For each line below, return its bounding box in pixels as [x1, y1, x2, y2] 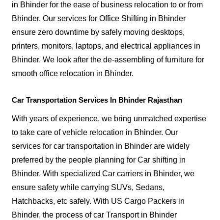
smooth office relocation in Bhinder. [12, 69, 134, 78]
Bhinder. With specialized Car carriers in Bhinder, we [12, 169, 194, 178]
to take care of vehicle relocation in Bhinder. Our [12, 128, 178, 137]
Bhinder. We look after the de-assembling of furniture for [12, 55, 204, 64]
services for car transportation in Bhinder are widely [12, 142, 190, 151]
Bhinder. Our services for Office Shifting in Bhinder [12, 14, 186, 23]
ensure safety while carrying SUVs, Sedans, [12, 183, 165, 192]
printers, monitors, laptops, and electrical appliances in [12, 42, 200, 51]
